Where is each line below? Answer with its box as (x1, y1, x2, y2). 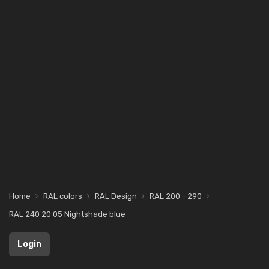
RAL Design (95, 192, 137, 201)
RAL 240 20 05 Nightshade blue (9, 210, 125, 219)
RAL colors (43, 192, 82, 201)
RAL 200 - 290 (150, 192, 202, 201)
